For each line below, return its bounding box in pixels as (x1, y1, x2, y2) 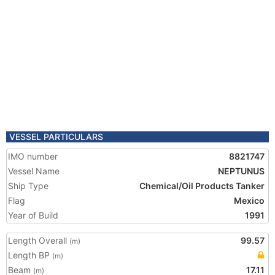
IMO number (8, 151, 58, 161)
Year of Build (8, 210, 58, 220)
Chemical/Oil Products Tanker (139, 180, 265, 191)
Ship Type (8, 180, 48, 191)
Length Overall (8, 235, 69, 246)
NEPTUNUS (218, 166, 265, 176)
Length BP (8, 250, 52, 260)
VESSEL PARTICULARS (9, 131, 103, 142)
